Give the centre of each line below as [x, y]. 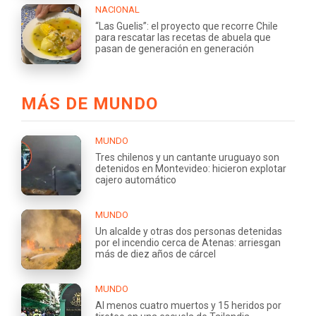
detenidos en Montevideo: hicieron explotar [191, 168]
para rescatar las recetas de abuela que [183, 37]
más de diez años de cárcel [156, 254]
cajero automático [136, 180]
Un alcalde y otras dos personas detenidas [189, 231]
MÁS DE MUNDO [90, 103]
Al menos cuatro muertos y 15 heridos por [188, 305]
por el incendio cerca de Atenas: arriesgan [188, 242]
